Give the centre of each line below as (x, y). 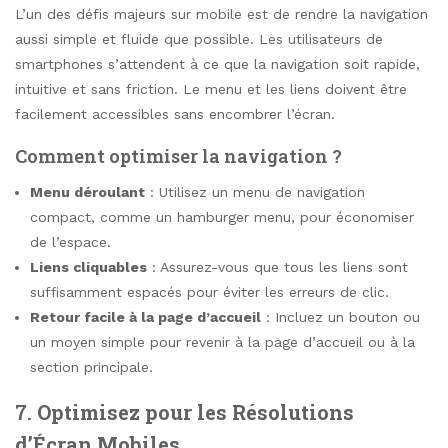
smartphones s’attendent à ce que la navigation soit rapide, (217, 64)
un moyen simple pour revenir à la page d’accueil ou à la (222, 341)
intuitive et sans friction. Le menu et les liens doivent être (211, 89)
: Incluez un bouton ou (340, 316)
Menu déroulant (87, 191)
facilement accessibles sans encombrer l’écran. (175, 114)
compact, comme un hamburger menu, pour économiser (222, 216)
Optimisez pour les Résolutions (195, 411)
